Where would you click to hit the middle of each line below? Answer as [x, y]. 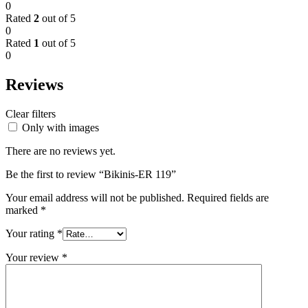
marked [23, 210]
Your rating [31, 233]
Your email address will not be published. [95, 197]
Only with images [60, 127]
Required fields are [228, 197]
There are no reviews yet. [60, 151]
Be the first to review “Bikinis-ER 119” [91, 174]
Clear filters [31, 113]
